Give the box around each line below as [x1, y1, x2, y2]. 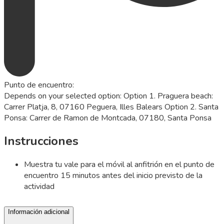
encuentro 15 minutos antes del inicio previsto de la [24, 170, 202, 181]
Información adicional [8, 208, 69, 216]
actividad [24, 181, 54, 192]
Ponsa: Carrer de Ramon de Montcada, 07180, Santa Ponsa [4, 112, 211, 123]
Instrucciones [4, 133, 78, 149]
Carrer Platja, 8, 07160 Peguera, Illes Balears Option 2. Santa [4, 101, 218, 112]
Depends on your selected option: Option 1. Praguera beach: [4, 90, 213, 101]
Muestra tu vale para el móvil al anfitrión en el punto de [24, 159, 214, 170]
